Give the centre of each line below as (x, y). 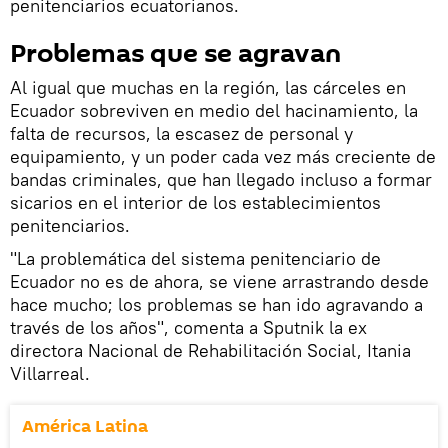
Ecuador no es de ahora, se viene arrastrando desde (219, 281)
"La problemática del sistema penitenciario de (195, 258)
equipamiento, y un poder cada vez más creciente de (223, 156)
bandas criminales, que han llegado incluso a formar (221, 179)
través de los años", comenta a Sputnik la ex (188, 327)
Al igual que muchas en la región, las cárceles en (208, 87)
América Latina (85, 426)
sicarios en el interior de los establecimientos (195, 202)
